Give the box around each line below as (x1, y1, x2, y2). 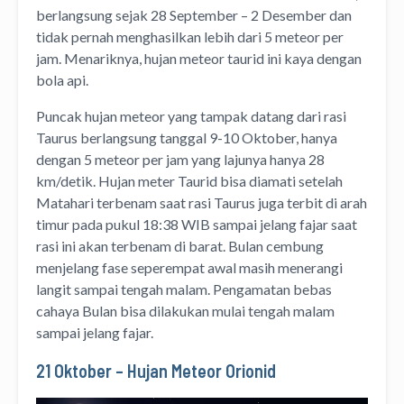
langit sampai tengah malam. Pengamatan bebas (36, 280, 332, 298)
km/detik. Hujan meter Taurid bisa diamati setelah (36, 172, 343, 190)
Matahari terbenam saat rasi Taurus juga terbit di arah (36, 194, 367, 212)
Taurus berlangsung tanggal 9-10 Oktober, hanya (36, 129, 337, 147)
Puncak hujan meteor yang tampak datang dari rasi (36, 107, 346, 125)
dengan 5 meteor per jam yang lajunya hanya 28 (36, 151, 325, 169)
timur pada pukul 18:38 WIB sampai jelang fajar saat (36, 216, 357, 234)
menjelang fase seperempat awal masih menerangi (36, 259, 343, 277)
